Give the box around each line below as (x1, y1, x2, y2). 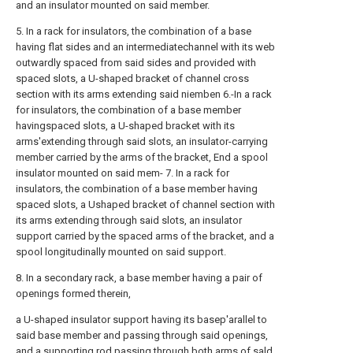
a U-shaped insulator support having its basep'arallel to (16, 314, 267, 325)
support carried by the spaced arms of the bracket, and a (16, 230, 274, 242)
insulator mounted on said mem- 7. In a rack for (16, 167, 229, 179)
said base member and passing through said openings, (16, 329, 268, 341)
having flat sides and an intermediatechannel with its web (16, 41, 275, 53)
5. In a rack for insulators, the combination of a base (16, 25, 251, 37)
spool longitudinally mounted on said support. (16, 246, 226, 258)
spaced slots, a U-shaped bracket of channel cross (16, 72, 249, 84)
